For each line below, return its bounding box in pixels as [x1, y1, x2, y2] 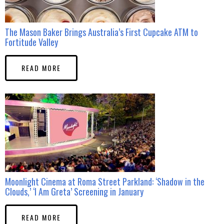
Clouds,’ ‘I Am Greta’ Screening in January [5, 184, 143, 198]
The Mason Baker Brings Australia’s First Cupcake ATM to [5, 25, 198, 38]
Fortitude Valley [5, 35, 58, 48]
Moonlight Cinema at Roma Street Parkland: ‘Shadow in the [5, 174, 204, 188]
